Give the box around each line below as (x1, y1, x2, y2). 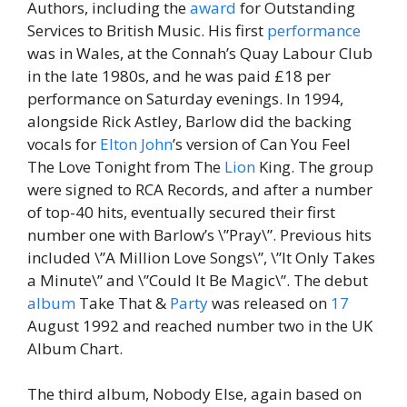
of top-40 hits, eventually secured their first (27, 201, 335, 223)
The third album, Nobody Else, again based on (27, 383, 362, 404)
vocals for (27, 133, 100, 154)
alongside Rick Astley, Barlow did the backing (27, 110, 352, 132)
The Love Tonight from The (27, 155, 224, 177)
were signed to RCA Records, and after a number (27, 178, 372, 200)
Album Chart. (27, 337, 123, 359)
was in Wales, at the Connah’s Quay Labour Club (27, 42, 372, 64)
